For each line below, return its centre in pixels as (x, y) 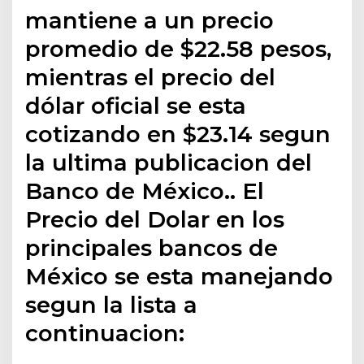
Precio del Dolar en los (155, 220)
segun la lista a (112, 305)
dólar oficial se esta (136, 106)
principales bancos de (152, 248)
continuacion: (105, 334)
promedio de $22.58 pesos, (179, 49)
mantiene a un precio (150, 21)
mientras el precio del (151, 78)
